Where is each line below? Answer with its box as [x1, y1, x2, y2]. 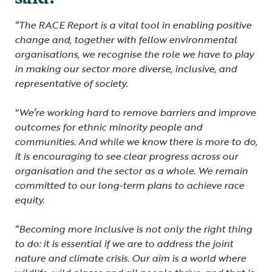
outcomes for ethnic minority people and [15, 120, 202, 135]
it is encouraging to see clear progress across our [15, 149, 238, 164]
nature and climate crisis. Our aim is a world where [15, 251, 246, 266]
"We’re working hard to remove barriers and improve [15, 105, 256, 120]
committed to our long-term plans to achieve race [15, 178, 244, 193]
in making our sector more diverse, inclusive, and [15, 61, 237, 76]
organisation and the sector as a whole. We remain [15, 163, 248, 178]
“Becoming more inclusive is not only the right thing [15, 222, 252, 237]
